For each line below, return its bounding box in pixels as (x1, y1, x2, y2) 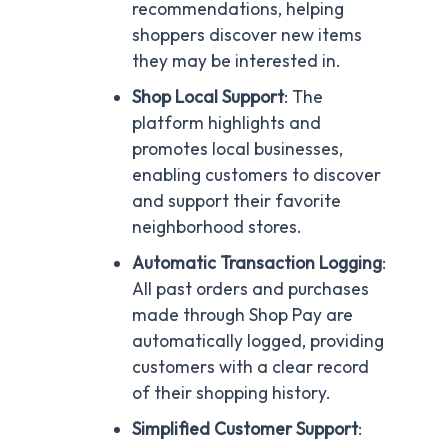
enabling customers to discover (131, 164, 381, 187)
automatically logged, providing (131, 330, 384, 353)
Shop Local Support (131, 86, 284, 109)
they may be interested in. (131, 50, 341, 73)
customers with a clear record (131, 356, 369, 379)
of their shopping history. (131, 382, 331, 405)
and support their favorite (131, 190, 341, 213)
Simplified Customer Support (131, 418, 358, 441)
